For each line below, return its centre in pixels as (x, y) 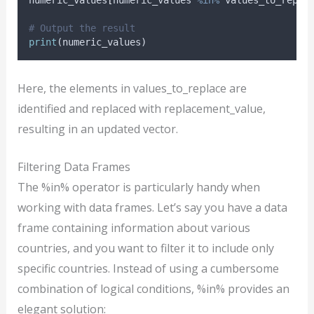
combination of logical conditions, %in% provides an (153, 289)
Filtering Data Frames (74, 167)
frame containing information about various (134, 228)
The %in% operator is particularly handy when (138, 187)
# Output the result (82, 28)
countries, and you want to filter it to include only (145, 248)
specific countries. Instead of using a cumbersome (148, 269)
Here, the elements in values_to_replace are (132, 88)
